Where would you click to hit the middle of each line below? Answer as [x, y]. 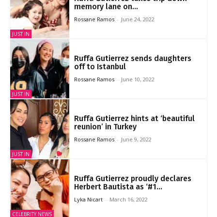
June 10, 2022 [138, 79]
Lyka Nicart [88, 199]
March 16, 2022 [128, 199]
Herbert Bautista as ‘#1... [118, 186]
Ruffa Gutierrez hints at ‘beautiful [134, 119]
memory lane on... [106, 7]
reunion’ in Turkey [106, 127]
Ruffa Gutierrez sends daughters [132, 59]
